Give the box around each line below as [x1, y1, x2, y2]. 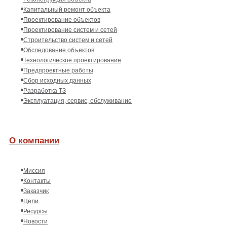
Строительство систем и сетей [23, 36, 112, 44]
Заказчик [23, 187, 49, 195]
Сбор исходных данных [23, 77, 91, 84]
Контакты [23, 177, 51, 184]
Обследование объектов [23, 46, 94, 54]
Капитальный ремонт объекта [23, 6, 110, 13]
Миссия [23, 167, 45, 174]
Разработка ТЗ [23, 87, 66, 94]
